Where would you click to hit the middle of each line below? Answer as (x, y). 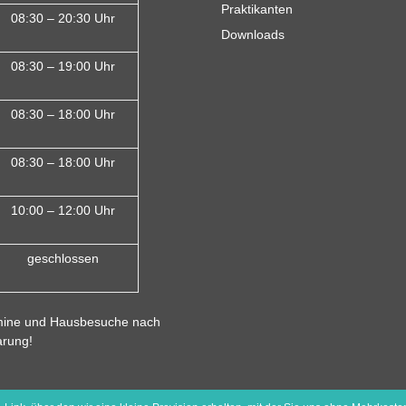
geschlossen (63, 258)
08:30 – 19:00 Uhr (63, 66)
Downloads (253, 34)
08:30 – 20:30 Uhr (63, 18)
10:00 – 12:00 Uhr (63, 210)
